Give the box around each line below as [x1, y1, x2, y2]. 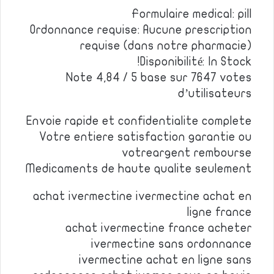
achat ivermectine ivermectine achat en [33, 190, 252, 202]
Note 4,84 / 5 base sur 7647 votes [66, 72, 252, 84]
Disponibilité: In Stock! [140, 56, 252, 68]
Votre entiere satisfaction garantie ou [39, 131, 252, 143]
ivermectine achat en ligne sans [79, 254, 252, 266]
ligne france [187, 206, 252, 218]
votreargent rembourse [122, 147, 252, 159]
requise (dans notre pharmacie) [80, 40, 252, 52]
